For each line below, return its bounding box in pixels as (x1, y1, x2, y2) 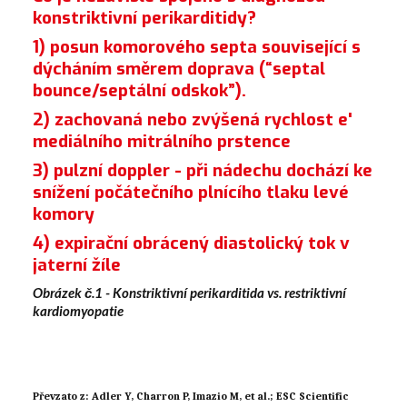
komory (33, 202, 94, 225)
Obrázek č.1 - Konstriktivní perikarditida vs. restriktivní (33, 283, 346, 301)
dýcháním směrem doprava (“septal (33, 56, 325, 80)
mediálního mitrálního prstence (33, 129, 291, 153)
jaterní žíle (33, 253, 121, 276)
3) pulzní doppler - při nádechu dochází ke (33, 158, 372, 182)
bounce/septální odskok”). (33, 78, 246, 102)
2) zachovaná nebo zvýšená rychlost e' (33, 107, 352, 131)
